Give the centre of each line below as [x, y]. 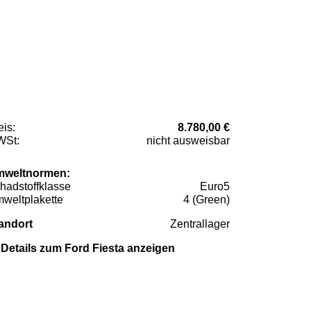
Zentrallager [200, 224]
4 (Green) [207, 199]
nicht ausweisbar [188, 140]
